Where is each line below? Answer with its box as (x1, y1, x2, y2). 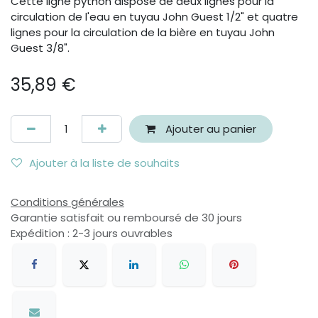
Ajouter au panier (162, 121, 256, 136)
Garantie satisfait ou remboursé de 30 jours (11, 210, 242, 226)
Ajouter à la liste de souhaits (29, 155, 180, 170)
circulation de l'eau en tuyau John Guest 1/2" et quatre (11, 9, 298, 25)
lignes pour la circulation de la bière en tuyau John (11, 25, 275, 40)
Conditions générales (11, 194, 124, 210)
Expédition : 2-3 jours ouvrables (11, 226, 172, 241)
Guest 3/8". (11, 40, 70, 56)
